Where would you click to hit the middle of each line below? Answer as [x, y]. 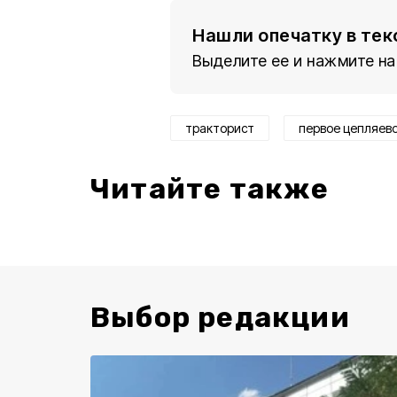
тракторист [220, 128]
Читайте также [210, 188]
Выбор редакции [220, 317]
